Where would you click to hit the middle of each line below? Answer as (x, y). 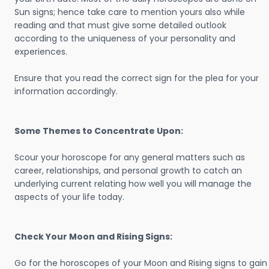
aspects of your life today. (69, 197)
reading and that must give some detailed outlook (120, 25)
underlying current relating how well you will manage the (133, 184)
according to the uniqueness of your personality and (125, 38)
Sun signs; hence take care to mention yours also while (130, 12)
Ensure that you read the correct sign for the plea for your (137, 78)
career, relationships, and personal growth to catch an (128, 171)
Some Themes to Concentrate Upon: (99, 131)
